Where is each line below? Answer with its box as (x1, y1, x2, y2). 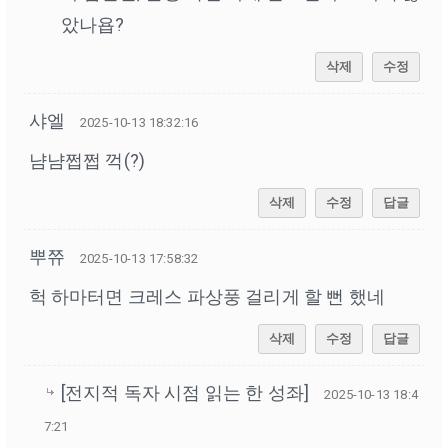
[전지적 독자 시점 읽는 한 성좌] (60, 382, 310, 404)
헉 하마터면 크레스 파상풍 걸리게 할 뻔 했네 (28, 286, 386, 308)
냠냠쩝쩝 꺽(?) (28, 150, 146, 172)
